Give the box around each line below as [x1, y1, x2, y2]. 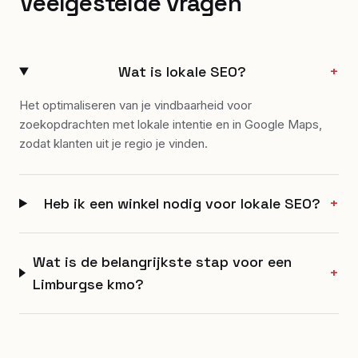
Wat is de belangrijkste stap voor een [32, 252, 292, 271]
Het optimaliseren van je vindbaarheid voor [19, 97, 252, 113]
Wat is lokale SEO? [117, 62, 246, 81]
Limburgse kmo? [32, 274, 144, 293]
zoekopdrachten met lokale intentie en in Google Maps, [19, 116, 322, 132]
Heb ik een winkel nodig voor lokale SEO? [43, 193, 320, 213]
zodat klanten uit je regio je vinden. [19, 135, 208, 151]
